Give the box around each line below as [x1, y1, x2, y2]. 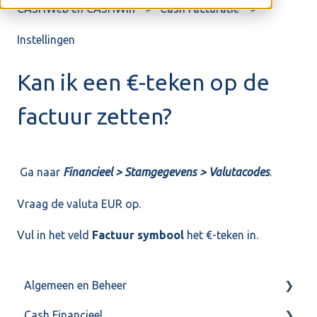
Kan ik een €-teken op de [17, 69, 270, 95]
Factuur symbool [92, 229, 184, 242]
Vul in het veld [17, 229, 92, 242]
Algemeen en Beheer [24, 278, 127, 292]
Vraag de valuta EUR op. [17, 197, 141, 210]
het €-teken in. [184, 229, 258, 242]
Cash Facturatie [160, 2, 240, 16]
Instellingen [17, 33, 75, 47]
